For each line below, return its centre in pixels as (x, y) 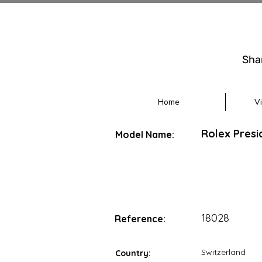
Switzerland (223, 252)
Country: (133, 253)
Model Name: (145, 135)
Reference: (140, 219)
